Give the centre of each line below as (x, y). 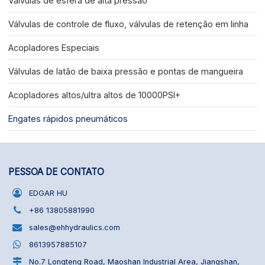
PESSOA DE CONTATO (56, 172)
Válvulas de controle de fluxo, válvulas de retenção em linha (129, 24)
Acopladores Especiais (54, 48)
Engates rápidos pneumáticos (68, 119)
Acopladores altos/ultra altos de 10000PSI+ (95, 95)
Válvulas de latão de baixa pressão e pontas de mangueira (126, 72)
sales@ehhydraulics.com (75, 227)
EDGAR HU (49, 193)
